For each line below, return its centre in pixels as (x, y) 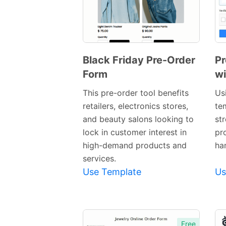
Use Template (112, 172)
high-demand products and (135, 146)
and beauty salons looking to (138, 119)
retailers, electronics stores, (135, 106)
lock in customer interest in (135, 132)
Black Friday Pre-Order (139, 60)
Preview (130, 92)
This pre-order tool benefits (136, 93)
